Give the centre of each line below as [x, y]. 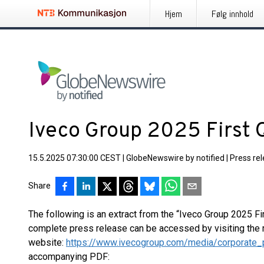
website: [47, 242]
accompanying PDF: [69, 257]
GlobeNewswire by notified [175, 158]
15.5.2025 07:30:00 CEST [75, 158]
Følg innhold [232, 14]
